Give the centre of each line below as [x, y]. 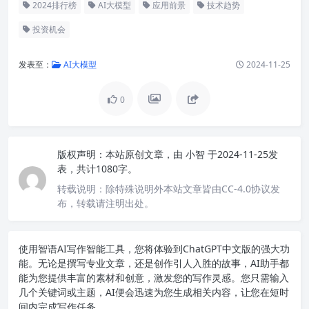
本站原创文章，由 [144, 154]
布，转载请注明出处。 [106, 203]
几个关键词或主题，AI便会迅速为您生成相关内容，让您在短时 [154, 292]
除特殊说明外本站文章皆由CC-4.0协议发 [193, 188]
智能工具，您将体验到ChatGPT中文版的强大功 [188, 248]
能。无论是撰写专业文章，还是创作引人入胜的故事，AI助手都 [154, 263]
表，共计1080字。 [97, 168]
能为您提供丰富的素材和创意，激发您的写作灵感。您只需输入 [154, 277]
